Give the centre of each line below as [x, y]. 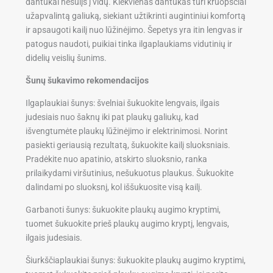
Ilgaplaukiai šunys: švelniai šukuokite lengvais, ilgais [123, 103]
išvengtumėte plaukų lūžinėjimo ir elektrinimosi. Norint [127, 131]
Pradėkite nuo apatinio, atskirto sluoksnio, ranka [117, 159]
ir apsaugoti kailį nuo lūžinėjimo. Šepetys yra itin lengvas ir [134, 30]
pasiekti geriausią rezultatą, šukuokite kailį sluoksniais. [128, 145]
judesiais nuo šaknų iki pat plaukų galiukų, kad [112, 117]
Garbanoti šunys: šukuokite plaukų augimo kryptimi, [123, 209]
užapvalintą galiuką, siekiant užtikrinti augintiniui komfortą [136, 16]
